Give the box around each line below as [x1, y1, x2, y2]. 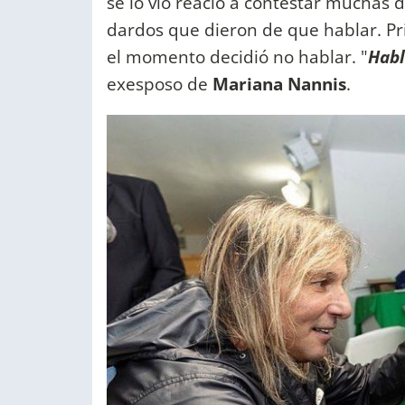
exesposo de [107, 71, 212, 97]
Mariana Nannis [212, 71, 346, 97]
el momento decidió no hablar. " [107, 44, 368, 70]
